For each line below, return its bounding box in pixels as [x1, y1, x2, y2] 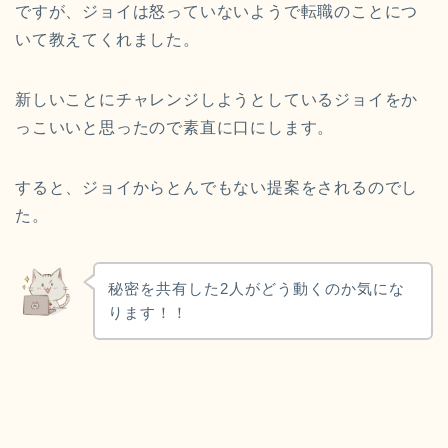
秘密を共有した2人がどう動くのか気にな [107, 279, 405, 297]
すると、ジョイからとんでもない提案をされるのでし [15, 179, 419, 197]
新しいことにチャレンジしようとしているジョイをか [15, 91, 419, 109]
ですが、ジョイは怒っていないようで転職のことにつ [15, 3, 419, 21]
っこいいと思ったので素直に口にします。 [15, 119, 335, 137]
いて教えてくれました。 [15, 31, 200, 49]
